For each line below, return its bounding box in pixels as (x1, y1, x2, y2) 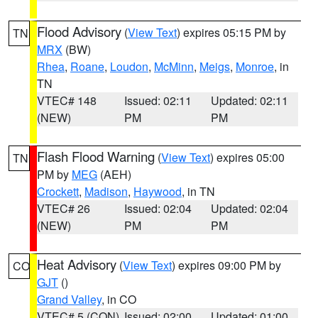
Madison (84, 183, 128, 199)
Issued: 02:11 (124, 92, 192, 109)
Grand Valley (37, 291, 102, 307)
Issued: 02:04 (124, 200, 192, 216)
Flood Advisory (37, 22, 121, 40)
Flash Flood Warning (37, 147, 155, 165)
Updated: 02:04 (211, 200, 289, 216)
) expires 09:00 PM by (172, 257, 281, 273)
